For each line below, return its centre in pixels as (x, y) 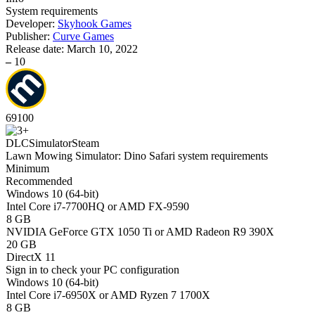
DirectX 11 (31, 257)
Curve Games (83, 36)
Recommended (39, 181)
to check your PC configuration (108, 270)
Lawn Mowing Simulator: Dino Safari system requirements (137, 156)
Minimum (27, 168)
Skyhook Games (95, 24)
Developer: (32, 24)
